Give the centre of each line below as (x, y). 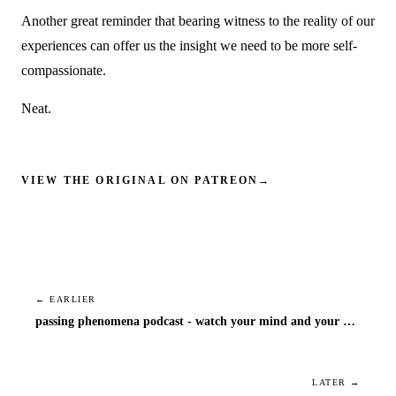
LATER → (336, 382)
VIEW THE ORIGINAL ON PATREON (140, 180)
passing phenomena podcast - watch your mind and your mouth (349, 321)
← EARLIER (66, 299)
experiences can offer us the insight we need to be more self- (189, 46)
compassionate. (64, 71)
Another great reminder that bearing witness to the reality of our (198, 21)
